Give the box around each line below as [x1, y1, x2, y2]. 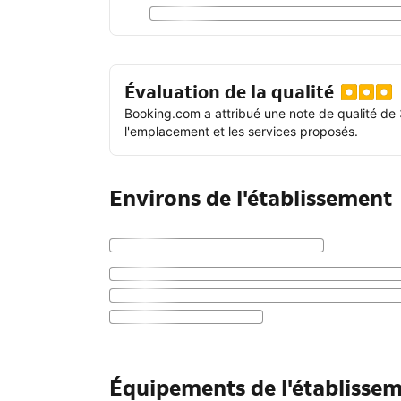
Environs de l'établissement [109, 184, 392, 213]
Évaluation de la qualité [124, 81, 334, 105]
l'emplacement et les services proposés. [124, 124, 358, 140]
